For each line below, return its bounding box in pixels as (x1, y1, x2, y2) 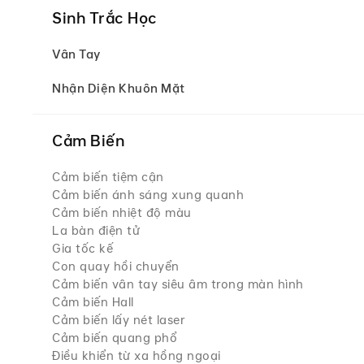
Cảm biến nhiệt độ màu (52, 206, 192, 219)
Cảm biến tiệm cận (52, 170, 164, 184)
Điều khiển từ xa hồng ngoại (52, 349, 221, 362)
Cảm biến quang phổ (52, 331, 177, 344)
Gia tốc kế (52, 241, 113, 255)
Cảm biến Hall (52, 295, 134, 309)
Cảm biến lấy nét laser (52, 313, 185, 327)
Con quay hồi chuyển (52, 259, 180, 273)
